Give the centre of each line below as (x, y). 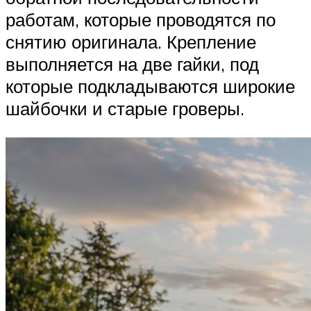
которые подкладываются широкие (150, 86)
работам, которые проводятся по (141, 19)
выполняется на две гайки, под (132, 64)
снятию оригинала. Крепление (131, 41)
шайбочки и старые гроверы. (125, 108)
